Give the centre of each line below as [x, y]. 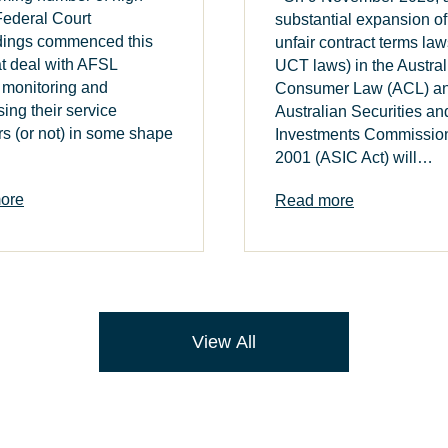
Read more [314, 201]
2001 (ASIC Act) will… [354, 157]
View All [224, 342]
